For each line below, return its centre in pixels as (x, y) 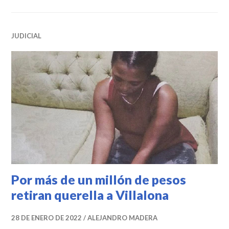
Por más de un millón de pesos (99, 180)
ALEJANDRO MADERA (123, 218)
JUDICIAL (27, 36)
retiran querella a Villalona (90, 195)
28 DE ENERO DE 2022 (47, 218)
